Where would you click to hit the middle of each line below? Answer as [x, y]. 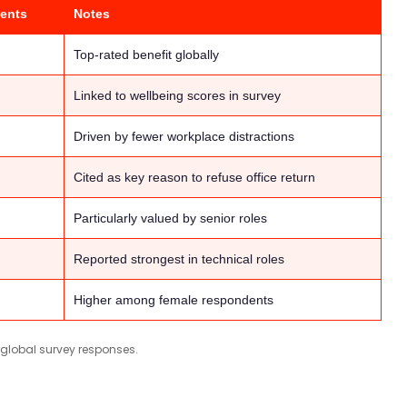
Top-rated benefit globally [146, 55]
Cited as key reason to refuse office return [194, 178]
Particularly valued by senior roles [170, 218]
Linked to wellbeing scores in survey [177, 96]
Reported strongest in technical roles [179, 259]
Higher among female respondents [174, 300]
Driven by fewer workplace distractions [184, 137]
